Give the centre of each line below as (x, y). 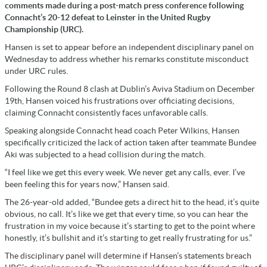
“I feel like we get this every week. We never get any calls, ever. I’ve (125, 173)
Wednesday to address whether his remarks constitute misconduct (127, 59)
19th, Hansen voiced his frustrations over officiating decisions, (119, 101)
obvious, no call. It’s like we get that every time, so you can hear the (126, 214)
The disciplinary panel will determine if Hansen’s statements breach (128, 256)
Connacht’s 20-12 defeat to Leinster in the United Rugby (108, 18)
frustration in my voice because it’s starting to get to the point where (130, 226)
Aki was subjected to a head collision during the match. (105, 155)
